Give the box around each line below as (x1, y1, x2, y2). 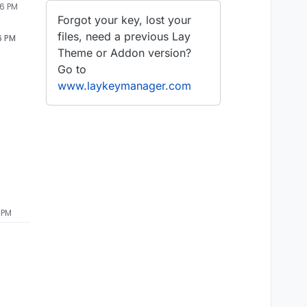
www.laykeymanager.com (58, 78, 191, 93)
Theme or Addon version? (58, 45, 191, 60)
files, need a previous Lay (58, 29, 191, 43)
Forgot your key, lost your (58, 12, 191, 27)
